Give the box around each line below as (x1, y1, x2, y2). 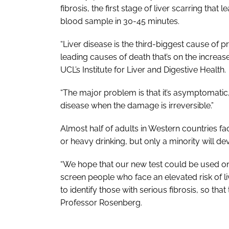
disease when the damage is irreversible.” (60, 100, 214, 110)
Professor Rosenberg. (60, 197, 142, 208)
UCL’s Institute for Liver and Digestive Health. (60, 64, 226, 75)
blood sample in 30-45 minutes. (60, 16, 179, 26)
